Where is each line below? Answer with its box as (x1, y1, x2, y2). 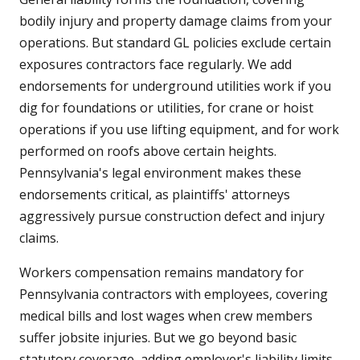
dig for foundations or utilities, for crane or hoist (19, 99, 313, 117)
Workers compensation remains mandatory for (19, 264, 304, 282)
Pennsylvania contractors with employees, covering (19, 285, 328, 304)
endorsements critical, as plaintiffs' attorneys (19, 186, 290, 204)
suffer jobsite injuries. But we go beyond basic (19, 329, 297, 347)
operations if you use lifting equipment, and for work (19, 121, 339, 139)
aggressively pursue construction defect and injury (19, 207, 325, 226)
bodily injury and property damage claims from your (19, 12, 332, 31)
